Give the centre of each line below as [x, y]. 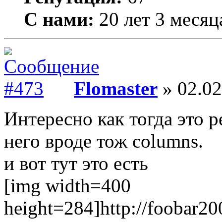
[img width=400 [67, 186]
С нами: [59, 19]
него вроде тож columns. [104, 141]
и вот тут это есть [76, 163]
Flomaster [116, 88]
